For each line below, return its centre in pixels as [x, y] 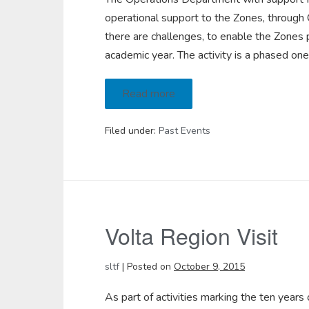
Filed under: [130, 131]
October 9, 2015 [209, 267]
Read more [149, 94]
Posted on [149, 267]
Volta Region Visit [191, 235]
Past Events [185, 131]
